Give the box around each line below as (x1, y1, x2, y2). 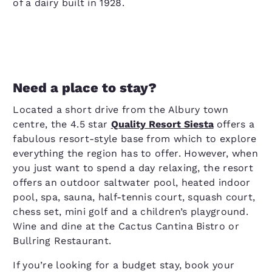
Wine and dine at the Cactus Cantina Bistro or (13, 220, 239, 232)
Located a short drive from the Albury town (13, 104, 228, 115)
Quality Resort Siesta (110, 118, 214, 130)
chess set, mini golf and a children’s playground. (13, 206, 249, 217)
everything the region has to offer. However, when (13, 148, 259, 159)
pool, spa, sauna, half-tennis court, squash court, (13, 191, 256, 203)
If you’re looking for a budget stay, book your (13, 259, 235, 271)
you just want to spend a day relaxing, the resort (13, 162, 254, 174)
